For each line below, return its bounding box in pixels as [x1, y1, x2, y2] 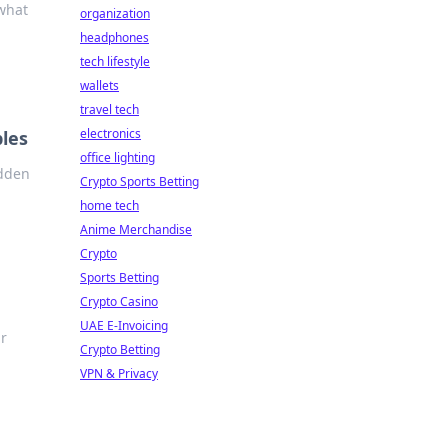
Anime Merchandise [80, 221, 192, 238]
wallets [80, 77, 119, 94]
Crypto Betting [80, 341, 160, 358]
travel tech [80, 101, 139, 118]
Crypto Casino [80, 293, 158, 310]
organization [80, 5, 150, 22]
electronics [80, 125, 141, 142]
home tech [80, 197, 139, 214]
